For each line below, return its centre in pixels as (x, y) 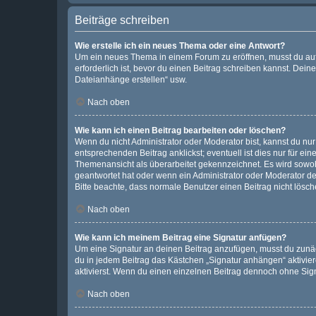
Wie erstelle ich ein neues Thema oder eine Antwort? (180, 46)
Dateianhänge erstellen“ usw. (131, 80)
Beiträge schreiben (122, 20)
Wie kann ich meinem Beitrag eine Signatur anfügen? (181, 238)
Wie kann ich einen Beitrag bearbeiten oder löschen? (180, 130)
